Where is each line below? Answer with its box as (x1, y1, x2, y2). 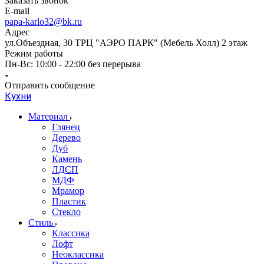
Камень (52, 154, 82, 164)
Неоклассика (52, 249, 104, 259)
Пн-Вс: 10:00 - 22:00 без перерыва (5, 59, 141, 69)
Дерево (52, 133, 81, 143)
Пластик (52, 196, 86, 206)
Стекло (52, 207, 81, 217)
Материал (28, 111, 70, 121)
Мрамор (52, 186, 84, 196)
